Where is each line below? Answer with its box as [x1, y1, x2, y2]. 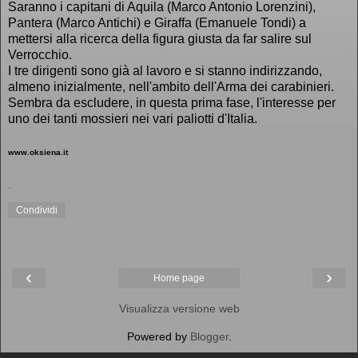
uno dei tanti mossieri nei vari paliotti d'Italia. [8, 111, 257, 125]
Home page [153, 272, 205, 284]
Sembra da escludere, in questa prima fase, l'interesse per [8, 95, 336, 109]
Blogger [189, 330, 229, 344]
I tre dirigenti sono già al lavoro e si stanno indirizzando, [8, 63, 322, 78]
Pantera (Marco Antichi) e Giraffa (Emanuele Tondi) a [8, 15, 306, 30]
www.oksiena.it [8, 147, 68, 157]
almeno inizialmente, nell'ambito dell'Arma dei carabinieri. [8, 79, 334, 93]
